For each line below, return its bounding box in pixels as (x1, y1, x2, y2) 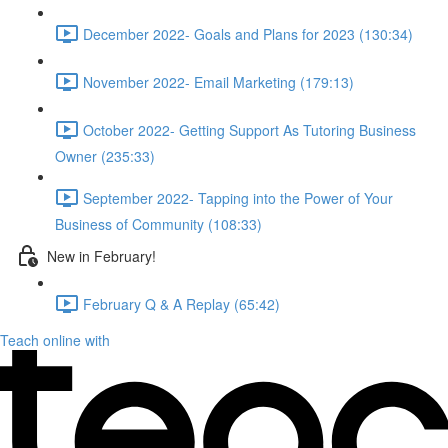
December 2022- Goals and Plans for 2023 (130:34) (83, 23, 413, 44)
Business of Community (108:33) (55, 214, 262, 234)
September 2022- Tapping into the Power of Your (83, 187, 393, 208)
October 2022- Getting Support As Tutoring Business (83, 119, 416, 140)
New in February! (47, 245, 156, 266)
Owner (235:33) (55, 146, 155, 166)
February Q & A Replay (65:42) (83, 293, 280, 314)
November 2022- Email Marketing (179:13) (83, 71, 354, 92)
